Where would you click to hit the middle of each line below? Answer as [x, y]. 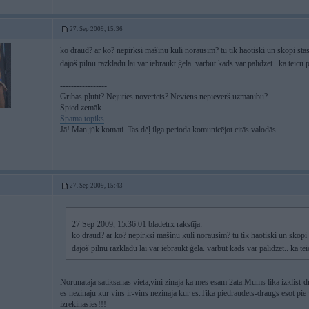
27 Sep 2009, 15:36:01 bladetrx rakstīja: [137, 224]
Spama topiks [82, 119]
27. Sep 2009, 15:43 [96, 186]
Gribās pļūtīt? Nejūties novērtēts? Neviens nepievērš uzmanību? [164, 97]
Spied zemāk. [82, 108]
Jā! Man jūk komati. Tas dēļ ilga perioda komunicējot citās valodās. [169, 130]
